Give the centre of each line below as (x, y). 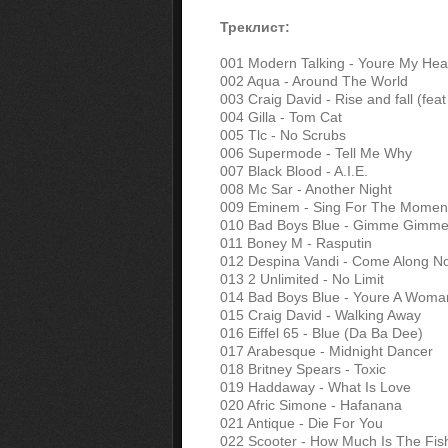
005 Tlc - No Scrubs (283, 135)
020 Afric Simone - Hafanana (311, 405)
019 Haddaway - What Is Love (315, 387)
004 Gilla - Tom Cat (281, 117)
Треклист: (255, 27)
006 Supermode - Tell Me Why (316, 153)
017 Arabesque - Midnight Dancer (326, 351)
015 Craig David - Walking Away (320, 315)
